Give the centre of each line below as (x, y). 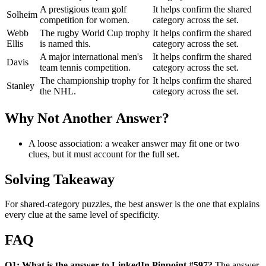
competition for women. (85, 20)
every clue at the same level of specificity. (82, 215)
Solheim (22, 14)
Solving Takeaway (60, 179)
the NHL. (58, 91)
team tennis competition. (85, 67)
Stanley (20, 85)
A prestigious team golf (83, 9)
